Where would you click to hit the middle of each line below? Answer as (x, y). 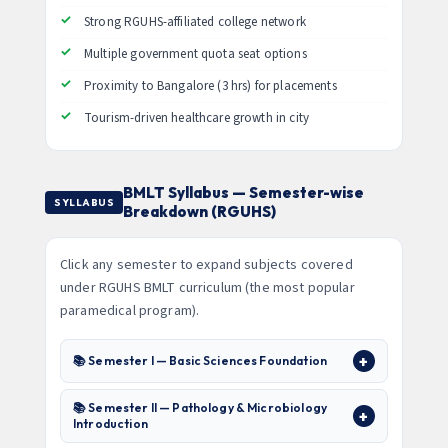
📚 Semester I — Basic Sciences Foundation (200, 360)
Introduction (110, 423)
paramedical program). (130, 311)
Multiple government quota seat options (195, 54)
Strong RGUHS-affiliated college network (195, 22)
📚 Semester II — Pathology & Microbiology (200, 407)
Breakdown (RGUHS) (199, 211)
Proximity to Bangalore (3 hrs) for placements (210, 86)
